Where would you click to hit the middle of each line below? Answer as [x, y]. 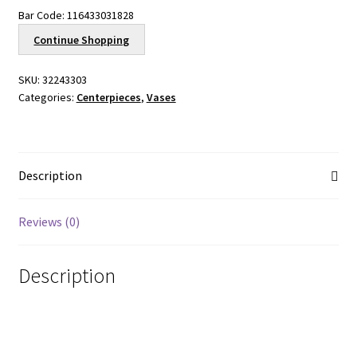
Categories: [47, 98]
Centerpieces [108, 98]
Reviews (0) [49, 222]
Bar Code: [41, 15]
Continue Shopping [82, 39]
